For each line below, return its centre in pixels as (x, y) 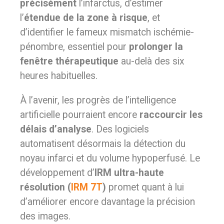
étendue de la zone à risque (86, 18)
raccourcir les (171, 115)
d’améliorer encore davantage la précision (107, 202)
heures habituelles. (59, 76)
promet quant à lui (145, 187)
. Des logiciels (120, 129)
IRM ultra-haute (129, 173)
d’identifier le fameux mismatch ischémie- (107, 32)
